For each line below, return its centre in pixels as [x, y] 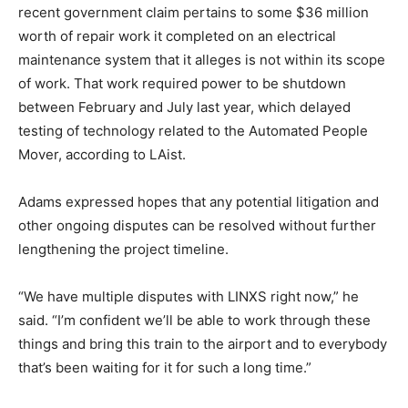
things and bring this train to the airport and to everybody [203, 344]
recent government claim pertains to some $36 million [194, 13]
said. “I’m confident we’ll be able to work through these [194, 321]
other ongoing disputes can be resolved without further [197, 226]
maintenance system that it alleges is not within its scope [202, 60]
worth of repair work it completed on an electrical [177, 36]
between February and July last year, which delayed [184, 107]
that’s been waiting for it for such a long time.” [165, 368]
